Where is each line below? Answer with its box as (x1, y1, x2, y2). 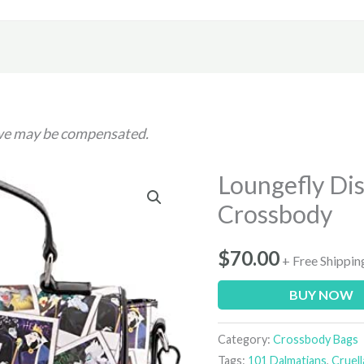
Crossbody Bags (273, 331, 359, 346)
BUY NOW (288, 286, 353, 302)
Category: (218, 331, 274, 346)
